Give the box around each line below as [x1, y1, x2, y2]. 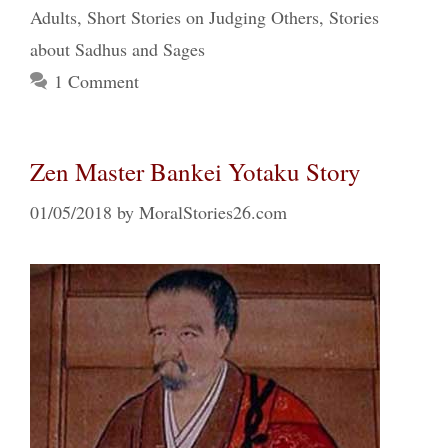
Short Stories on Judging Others [87, 5, 319, 30]
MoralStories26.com [139, 200, 287, 225]
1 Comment [53, 69, 139, 94]
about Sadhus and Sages [30, 37, 205, 62]
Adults [30, 5, 77, 30]
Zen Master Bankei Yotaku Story [30, 155, 361, 189]
